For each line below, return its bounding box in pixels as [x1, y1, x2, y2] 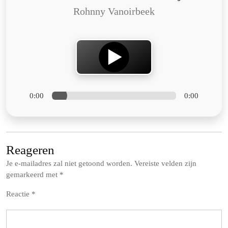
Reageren [6, 142, 54, 157]
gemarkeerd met [6, 170, 60, 179]
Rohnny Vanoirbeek [73, 6, 155, 17]
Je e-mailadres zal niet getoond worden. [6, 159, 132, 167]
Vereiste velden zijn [134, 159, 196, 167]
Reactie [6, 189, 32, 198]
